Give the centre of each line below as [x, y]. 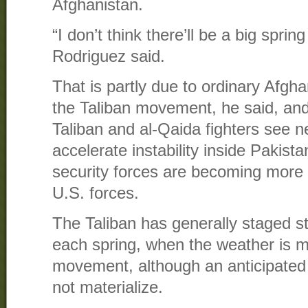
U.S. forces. [96, 194]
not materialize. [108, 288]
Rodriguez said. [109, 57]
